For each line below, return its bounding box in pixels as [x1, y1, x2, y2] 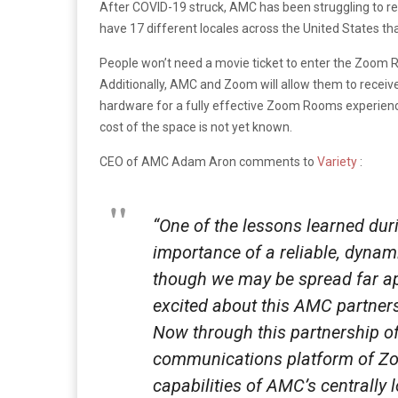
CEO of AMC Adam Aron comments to [99, 154, 317, 169]
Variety [317, 154, 360, 169]
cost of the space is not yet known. [99, 119, 292, 134]
